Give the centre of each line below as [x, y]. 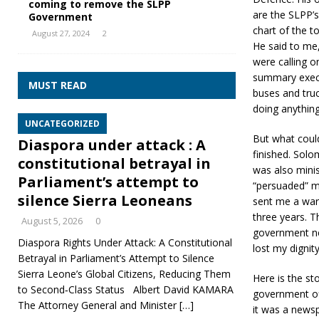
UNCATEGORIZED [62, 124]
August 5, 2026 [52, 221]
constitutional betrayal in [114, 163]
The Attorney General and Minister [99, 305]
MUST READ [58, 85]
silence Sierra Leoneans [105, 200]
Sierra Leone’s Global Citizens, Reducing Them [124, 274]
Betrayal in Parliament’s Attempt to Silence [116, 258]
